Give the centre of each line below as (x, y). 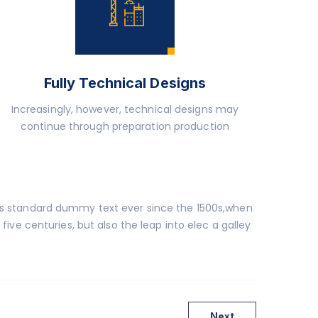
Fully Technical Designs (125, 83)
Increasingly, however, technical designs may (125, 109)
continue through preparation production (125, 126)
